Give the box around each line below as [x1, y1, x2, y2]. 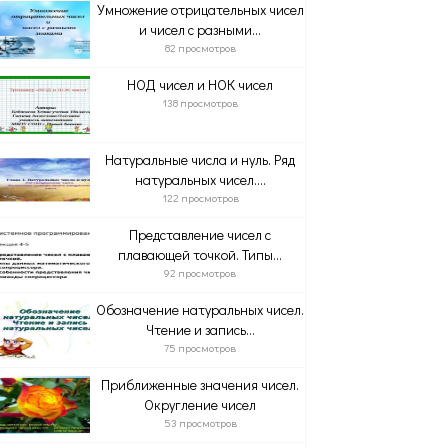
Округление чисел [144, 395, 257, 414]
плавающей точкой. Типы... [118, 245, 283, 264]
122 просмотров [161, 190, 239, 205]
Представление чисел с [129, 225, 272, 244]
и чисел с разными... [139, 20, 262, 39]
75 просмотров [164, 340, 237, 355]
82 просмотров [164, 40, 236, 55]
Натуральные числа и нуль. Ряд [105, 150, 296, 169]
